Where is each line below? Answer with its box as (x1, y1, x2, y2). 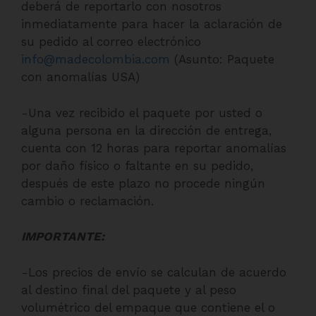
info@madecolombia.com (21, 52, 170, 66)
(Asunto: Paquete (170, 52, 274, 66)
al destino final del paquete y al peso (21, 282, 236, 297)
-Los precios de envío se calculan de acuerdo (21, 265, 286, 279)
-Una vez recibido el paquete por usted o (21, 105, 262, 120)
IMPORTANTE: (21, 229, 104, 243)
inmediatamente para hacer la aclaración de (21, 17, 282, 31)
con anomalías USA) (21, 70, 140, 84)
